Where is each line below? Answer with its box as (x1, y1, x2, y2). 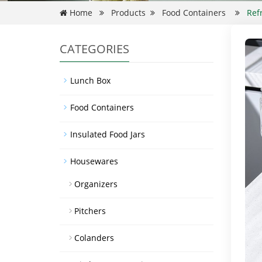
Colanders (74, 232, 114, 243)
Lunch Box (70, 75, 111, 86)
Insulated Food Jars (70, 129, 145, 140)
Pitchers (74, 205, 106, 216)
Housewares (70, 156, 118, 167)
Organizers (74, 178, 118, 189)
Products (111, 7, 146, 18)
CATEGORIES (60, 41, 129, 57)
